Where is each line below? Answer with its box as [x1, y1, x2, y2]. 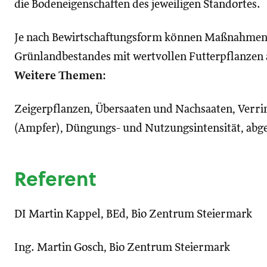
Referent [14, 165, 97, 193]
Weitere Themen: [14, 70, 106, 82]
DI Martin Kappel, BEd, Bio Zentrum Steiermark [14, 209, 252, 220]
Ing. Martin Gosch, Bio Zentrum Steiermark [14, 242, 230, 253]
